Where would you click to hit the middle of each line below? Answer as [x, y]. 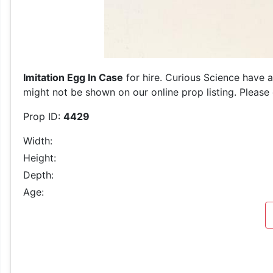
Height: [40, 158]
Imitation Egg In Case [73, 77]
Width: [38, 141]
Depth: [38, 175]
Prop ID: [43, 116]
